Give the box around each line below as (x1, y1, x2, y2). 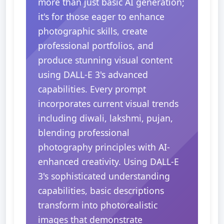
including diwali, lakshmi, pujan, (38, 112, 173, 124)
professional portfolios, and (38, 39, 153, 51)
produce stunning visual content (38, 54, 172, 66)
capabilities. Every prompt (38, 83, 146, 95)
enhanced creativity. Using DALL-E (38, 155, 179, 167)
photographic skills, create (38, 25, 147, 37)
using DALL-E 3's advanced (38, 68, 148, 80)
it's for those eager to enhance (38, 10, 164, 22)
